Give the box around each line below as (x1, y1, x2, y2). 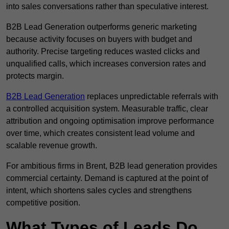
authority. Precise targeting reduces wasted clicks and (6, 47, 200, 56)
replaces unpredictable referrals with (85, 92, 218, 101)
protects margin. (6, 72, 64, 81)
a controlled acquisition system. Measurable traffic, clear (6, 104, 208, 113)
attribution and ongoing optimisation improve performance (6, 117, 214, 126)
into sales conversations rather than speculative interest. (6, 2, 209, 11)
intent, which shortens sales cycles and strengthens (6, 186, 192, 195)
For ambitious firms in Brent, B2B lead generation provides (6, 162, 217, 171)
